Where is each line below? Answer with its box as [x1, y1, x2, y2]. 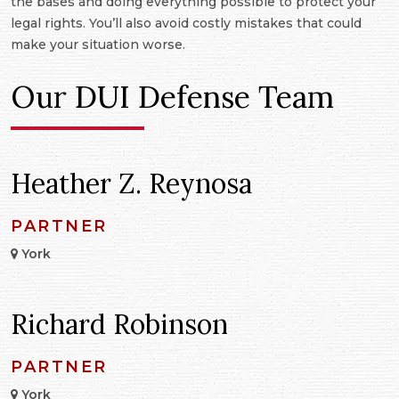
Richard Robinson [11, 307, 228, 342]
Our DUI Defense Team [11, 77, 334, 117]
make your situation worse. [11, 37, 185, 53]
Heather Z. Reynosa [11, 167, 252, 201]
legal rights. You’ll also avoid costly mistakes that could [11, 15, 362, 32]
